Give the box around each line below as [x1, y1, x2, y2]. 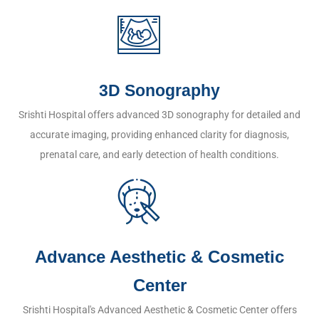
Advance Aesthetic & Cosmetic [35, 247, 284, 266]
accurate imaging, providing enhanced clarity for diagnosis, [30, 129, 289, 140]
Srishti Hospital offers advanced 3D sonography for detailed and [19, 109, 300, 120]
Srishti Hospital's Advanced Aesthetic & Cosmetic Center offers [22, 304, 297, 315]
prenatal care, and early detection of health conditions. [40, 149, 279, 160]
